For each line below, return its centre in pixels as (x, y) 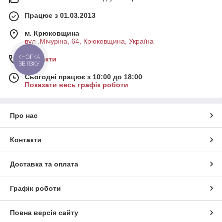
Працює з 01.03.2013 (60, 16)
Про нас (24, 116)
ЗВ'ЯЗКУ (29, 64)
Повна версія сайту (44, 213)
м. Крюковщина (52, 33)
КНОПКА (29, 57)
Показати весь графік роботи (77, 85)
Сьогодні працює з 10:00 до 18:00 (83, 77)
